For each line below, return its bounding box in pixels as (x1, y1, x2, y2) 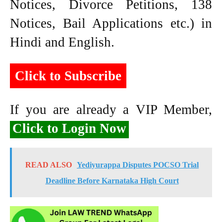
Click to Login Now (12, 120, 126, 136)
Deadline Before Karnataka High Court (45, 176, 179, 185)
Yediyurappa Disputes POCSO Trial (77, 160, 199, 169)
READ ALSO (25, 160, 72, 169)
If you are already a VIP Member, (10, 102, 212, 117)
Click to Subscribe (15, 68, 121, 83)
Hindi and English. (10, 34, 114, 50)
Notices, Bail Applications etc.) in (10, 15, 212, 31)
